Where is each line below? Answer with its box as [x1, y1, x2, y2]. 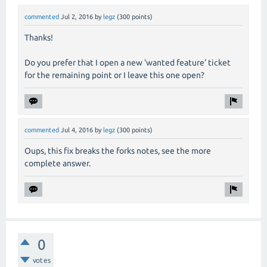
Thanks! [24, 32, 53, 42]
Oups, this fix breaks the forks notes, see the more [24, 146, 211, 156]
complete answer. [24, 159, 91, 169]
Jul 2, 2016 [61, 13, 93, 20]
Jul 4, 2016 [61, 126, 93, 133]
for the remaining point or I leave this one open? [24, 70, 204, 80]
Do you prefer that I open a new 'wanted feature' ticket [24, 57, 231, 67]
